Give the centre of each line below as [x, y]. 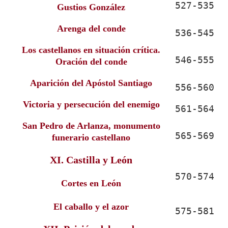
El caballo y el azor [91, 207]
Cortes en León [91, 183]
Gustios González [91, 7]
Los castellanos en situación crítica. [91, 50]
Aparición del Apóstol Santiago [91, 83]
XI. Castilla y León [91, 160]
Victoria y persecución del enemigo [91, 104]
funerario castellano [91, 137]
